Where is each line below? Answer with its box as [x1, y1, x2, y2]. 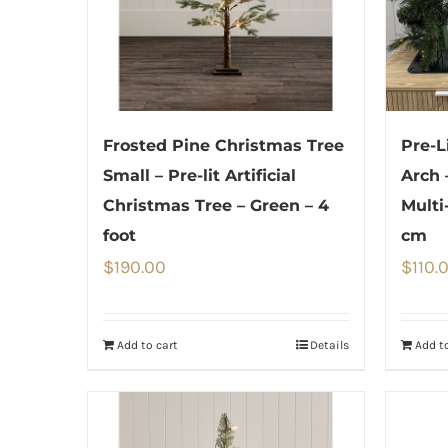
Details [309, 338, 349, 353]
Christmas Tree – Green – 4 [103, 196, 329, 216]
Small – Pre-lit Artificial [103, 166, 296, 186]
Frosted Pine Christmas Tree [103, 136, 344, 156]
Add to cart [117, 338, 178, 353]
